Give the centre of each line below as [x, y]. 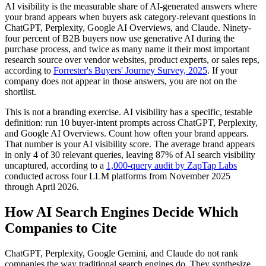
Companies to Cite [61, 228]
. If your [222, 70]
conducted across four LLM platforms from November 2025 [118, 176]
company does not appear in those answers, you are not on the [121, 81]
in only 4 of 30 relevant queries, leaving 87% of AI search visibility [130, 154]
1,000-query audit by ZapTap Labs [172, 165]
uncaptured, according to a [56, 165]
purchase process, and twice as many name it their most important [127, 49]
